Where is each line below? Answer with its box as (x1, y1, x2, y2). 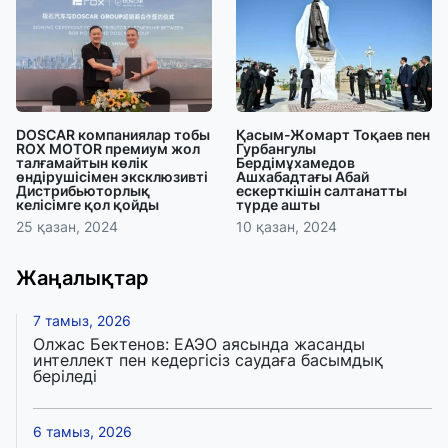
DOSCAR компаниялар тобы (16, 126, 210, 144)
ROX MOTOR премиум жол (16, 140, 200, 158)
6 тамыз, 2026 (33, 423, 132, 441)
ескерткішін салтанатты (236, 182, 407, 200)
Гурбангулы (236, 140, 316, 158)
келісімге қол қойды (16, 196, 159, 214)
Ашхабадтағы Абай (236, 168, 369, 186)
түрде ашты (236, 196, 320, 214)
